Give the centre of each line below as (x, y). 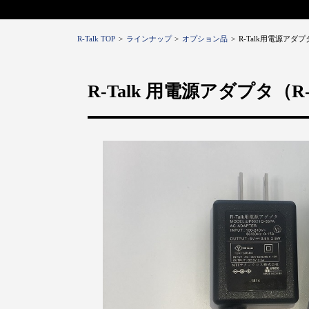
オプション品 (205, 39)
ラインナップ (149, 39)
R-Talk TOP (96, 39)
